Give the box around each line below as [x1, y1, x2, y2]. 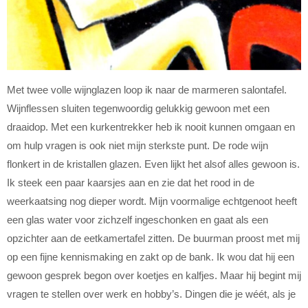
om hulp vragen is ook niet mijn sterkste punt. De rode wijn [7, 139, 268, 151]
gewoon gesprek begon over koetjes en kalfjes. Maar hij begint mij [7, 269, 301, 281]
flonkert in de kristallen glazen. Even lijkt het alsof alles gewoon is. [7, 157, 300, 170]
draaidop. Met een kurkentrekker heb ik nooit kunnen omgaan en [7, 120, 295, 133]
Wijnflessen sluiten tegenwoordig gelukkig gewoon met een [7, 102, 269, 114]
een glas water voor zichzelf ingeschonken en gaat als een [7, 213, 268, 225]
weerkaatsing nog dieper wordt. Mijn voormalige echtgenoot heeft [7, 195, 297, 207]
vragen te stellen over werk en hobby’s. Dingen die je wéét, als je [7, 287, 296, 300]
